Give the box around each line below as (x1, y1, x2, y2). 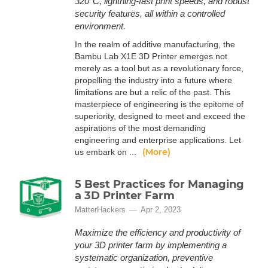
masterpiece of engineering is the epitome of (75, 99, 243, 109)
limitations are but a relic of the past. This (75, 87, 230, 97)
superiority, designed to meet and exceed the (75, 111, 245, 121)
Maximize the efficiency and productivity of (75, 227, 240, 237)
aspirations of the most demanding (75, 123, 206, 133)
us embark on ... (75, 147, 139, 157)
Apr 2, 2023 (141, 205, 181, 214)
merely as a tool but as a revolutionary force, (75, 63, 243, 73)
